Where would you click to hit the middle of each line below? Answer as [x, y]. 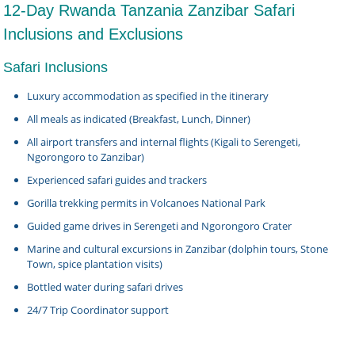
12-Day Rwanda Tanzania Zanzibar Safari [149, 10]
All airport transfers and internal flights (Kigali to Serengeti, [164, 142]
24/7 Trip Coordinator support [98, 310]
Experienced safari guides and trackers [117, 180]
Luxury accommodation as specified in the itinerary [148, 96]
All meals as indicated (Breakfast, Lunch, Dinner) [139, 119]
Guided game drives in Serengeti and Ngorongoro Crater [160, 226]
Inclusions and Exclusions [94, 34]
